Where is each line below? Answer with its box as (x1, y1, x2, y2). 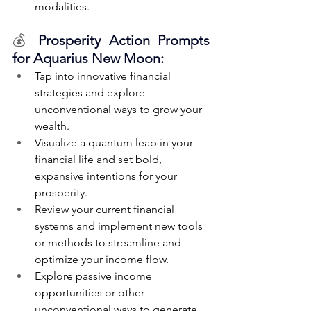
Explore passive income (35, 269, 155, 283)
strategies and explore (35, 86, 148, 100)
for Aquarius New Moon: (12, 50, 164, 67)
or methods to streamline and (35, 236, 184, 250)
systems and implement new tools (35, 219, 205, 233)
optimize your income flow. (35, 253, 169, 267)
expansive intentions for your (35, 169, 180, 183)
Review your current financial (35, 203, 177, 217)
